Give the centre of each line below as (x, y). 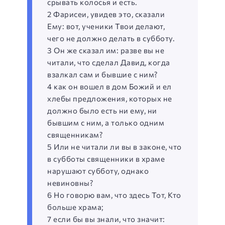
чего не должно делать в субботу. (111, 38)
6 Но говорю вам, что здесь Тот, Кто (114, 195)
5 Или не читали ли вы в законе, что (115, 147)
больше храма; (76, 207)
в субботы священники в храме (106, 159)
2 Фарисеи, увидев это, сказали (106, 14)
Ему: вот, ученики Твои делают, (106, 26)
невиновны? (70, 183)
